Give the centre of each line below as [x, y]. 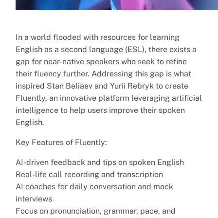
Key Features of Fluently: [61, 142]
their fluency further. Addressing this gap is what [103, 73]
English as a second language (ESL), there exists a [106, 49]
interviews [34, 199]
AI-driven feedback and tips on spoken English [100, 162]
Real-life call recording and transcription [89, 174]
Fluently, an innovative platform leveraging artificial [109, 98]
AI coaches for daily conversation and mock [94, 186]
